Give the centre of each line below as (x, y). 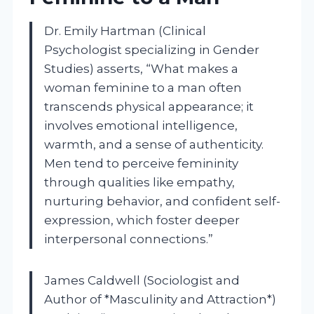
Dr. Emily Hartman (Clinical (125, 30)
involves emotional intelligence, (141, 125)
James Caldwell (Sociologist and (142, 280)
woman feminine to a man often (143, 87)
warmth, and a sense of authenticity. (154, 144)
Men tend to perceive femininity (141, 163)
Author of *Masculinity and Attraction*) (160, 299)
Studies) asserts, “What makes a (141, 68)
